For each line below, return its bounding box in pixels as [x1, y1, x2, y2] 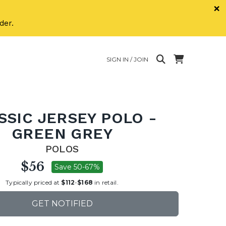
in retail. [92, 178, 119, 186]
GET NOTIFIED [31, 199, 93, 208]
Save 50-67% [54, 162, 100, 172]
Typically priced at [6, 178, 62, 186]
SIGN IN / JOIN [106, 55, 148, 63]
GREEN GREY [12, 125, 112, 142]
